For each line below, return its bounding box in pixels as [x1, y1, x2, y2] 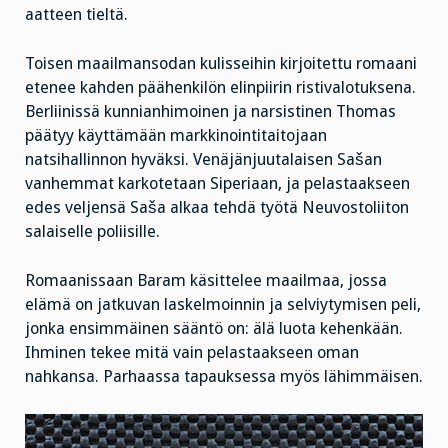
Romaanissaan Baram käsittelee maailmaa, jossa [25, 270, 387, 290]
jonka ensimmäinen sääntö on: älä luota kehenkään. [25, 318, 403, 338]
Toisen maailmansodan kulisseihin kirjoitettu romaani [25, 54, 417, 74]
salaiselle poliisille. [25, 222, 160, 242]
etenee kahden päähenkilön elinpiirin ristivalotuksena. [25, 78, 416, 98]
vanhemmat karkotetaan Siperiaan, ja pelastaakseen [25, 174, 410, 194]
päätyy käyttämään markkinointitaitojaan [25, 126, 327, 146]
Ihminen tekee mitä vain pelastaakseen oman [25, 342, 359, 362]
